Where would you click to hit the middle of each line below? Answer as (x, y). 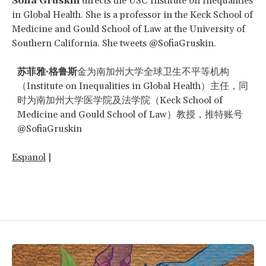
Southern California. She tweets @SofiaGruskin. (114, 43)
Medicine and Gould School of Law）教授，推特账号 (130, 114)
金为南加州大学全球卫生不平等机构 (153, 72)
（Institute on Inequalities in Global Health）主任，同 (133, 86)
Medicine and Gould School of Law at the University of (129, 29)
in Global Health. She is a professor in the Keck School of (132, 15)
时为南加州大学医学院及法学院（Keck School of (120, 100)
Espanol (29, 157)
